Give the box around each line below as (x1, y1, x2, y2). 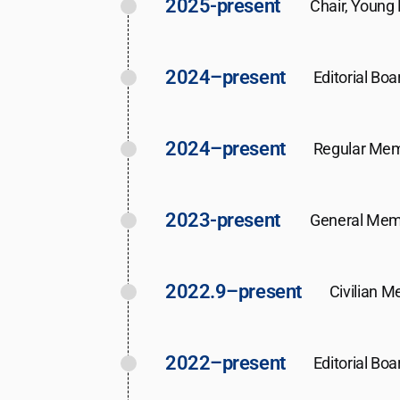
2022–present (165, 351, 286, 374)
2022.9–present (165, 279, 302, 303)
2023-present (165, 208, 280, 231)
